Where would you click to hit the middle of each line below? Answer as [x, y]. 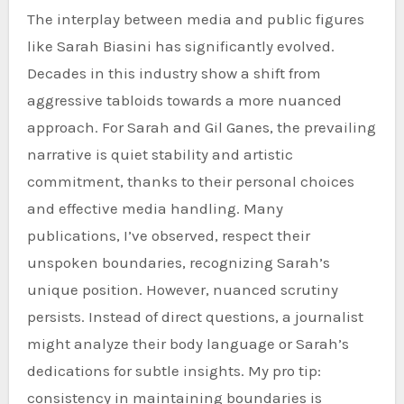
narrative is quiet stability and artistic [160, 154]
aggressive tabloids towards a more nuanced [184, 100]
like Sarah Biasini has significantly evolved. [180, 46]
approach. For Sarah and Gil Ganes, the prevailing [201, 127]
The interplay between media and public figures [195, 18]
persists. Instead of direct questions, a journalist [195, 316]
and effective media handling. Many [155, 208]
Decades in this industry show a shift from [174, 73]
